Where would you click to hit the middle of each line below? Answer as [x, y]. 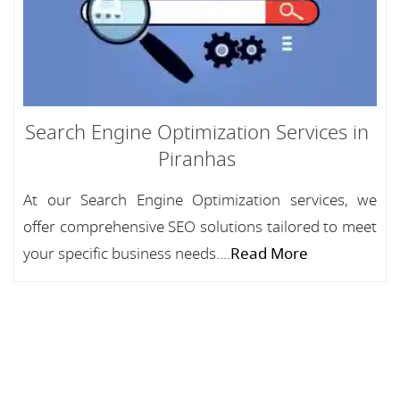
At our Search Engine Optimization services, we [200, 200]
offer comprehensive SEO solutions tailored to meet [200, 227]
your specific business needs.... [127, 254]
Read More [269, 254]
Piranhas [196, 160]
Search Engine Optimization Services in [196, 133]
